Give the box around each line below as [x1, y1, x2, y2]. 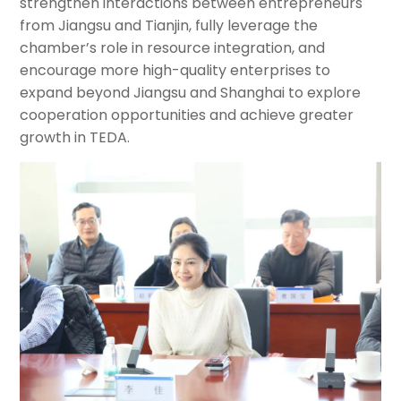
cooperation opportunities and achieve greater [20, 105, 354, 126]
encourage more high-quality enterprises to [20, 60, 331, 81]
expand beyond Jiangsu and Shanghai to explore [20, 82, 362, 104]
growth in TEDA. [20, 127, 131, 149]
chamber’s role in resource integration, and [20, 38, 326, 59]
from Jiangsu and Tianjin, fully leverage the [20, 15, 319, 37]
